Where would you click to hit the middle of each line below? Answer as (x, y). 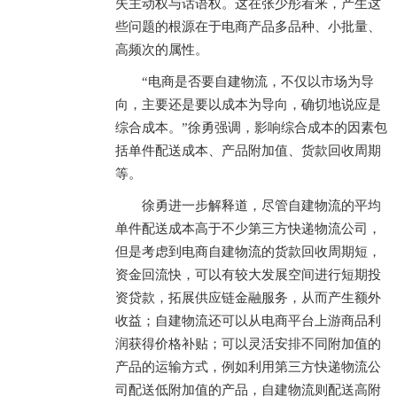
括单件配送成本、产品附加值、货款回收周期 (248, 151)
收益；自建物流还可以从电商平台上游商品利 (248, 321)
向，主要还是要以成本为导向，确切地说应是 (248, 105)
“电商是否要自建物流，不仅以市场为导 (257, 82)
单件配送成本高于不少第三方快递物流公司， (248, 229)
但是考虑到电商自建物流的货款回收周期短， (248, 252)
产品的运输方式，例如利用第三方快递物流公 (248, 367)
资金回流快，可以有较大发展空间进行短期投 (248, 275)
